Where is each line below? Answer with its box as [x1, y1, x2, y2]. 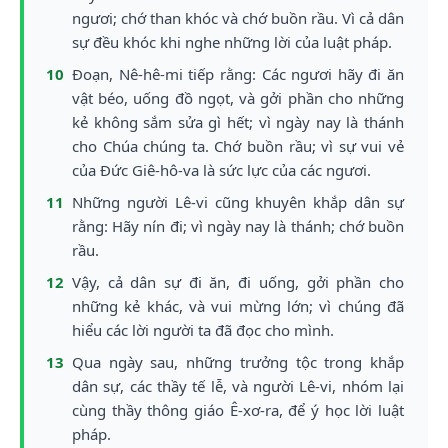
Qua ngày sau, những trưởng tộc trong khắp [72, 352, 404, 372]
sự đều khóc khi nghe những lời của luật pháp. [72, 32, 392, 52]
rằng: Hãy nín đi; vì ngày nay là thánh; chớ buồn [72, 216, 404, 236]
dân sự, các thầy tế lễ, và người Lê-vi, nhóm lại [72, 376, 404, 396]
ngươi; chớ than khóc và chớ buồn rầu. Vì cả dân [72, 8, 404, 28]
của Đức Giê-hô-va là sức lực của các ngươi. [72, 160, 371, 180]
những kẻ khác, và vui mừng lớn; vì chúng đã [72, 296, 404, 316]
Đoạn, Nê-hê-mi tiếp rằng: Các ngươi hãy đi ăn [72, 64, 404, 84]
